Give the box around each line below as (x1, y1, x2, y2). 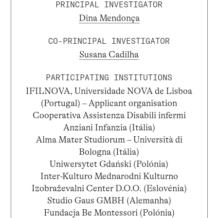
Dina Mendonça (78, 13, 140, 23)
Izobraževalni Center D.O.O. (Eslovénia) (31, 183, 187, 194)
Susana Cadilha (79, 50, 139, 60)
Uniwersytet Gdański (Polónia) (50, 159, 168, 169)
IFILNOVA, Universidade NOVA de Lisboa (26, 86, 192, 96)
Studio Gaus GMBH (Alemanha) (47, 196, 171, 206)
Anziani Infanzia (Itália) (63, 123, 155, 133)
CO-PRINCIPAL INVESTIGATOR (48, 36, 170, 46)
